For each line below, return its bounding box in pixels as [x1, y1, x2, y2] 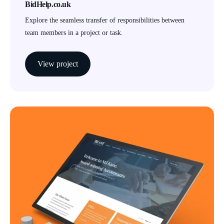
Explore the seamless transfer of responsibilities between [25, 16, 184, 24]
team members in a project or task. [25, 28, 123, 36]
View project [37, 59, 78, 68]
